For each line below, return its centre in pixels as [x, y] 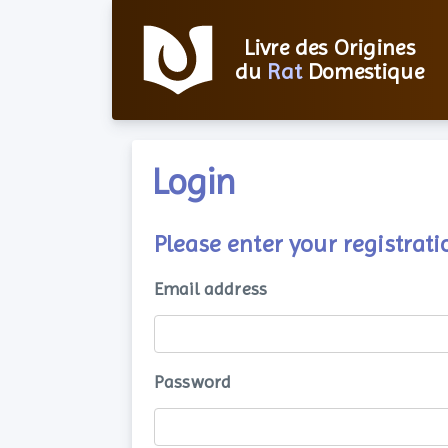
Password [193, 381]
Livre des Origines [329, 47]
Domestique [362, 71]
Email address [211, 288]
